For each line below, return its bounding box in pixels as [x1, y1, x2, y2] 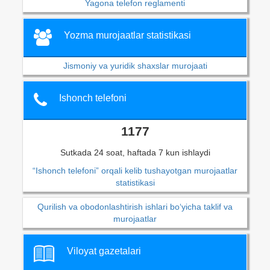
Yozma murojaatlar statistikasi [64, 30, 191, 40]
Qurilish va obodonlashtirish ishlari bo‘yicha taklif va [37, 201, 233, 212]
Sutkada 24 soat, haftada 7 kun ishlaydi [60, 147, 210, 157]
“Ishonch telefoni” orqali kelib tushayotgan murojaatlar [33, 165, 237, 175]
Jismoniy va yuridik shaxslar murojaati [63, 60, 207, 71]
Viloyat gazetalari [67, 245, 141, 256]
